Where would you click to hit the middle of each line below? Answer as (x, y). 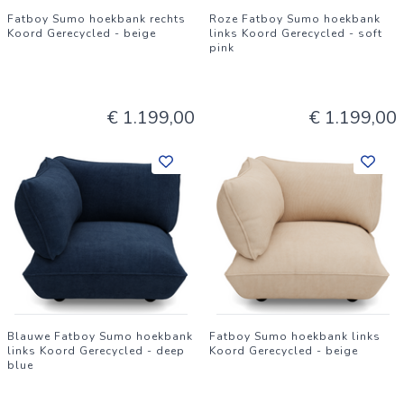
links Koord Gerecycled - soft (296, 33)
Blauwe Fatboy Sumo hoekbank (100, 336)
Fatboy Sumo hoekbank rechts (96, 19)
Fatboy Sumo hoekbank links (295, 336)
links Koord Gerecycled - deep (96, 351)
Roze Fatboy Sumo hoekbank (295, 19)
